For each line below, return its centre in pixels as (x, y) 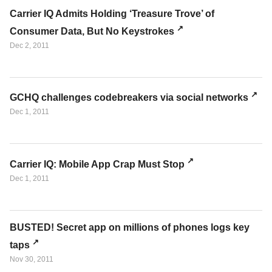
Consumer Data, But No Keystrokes (92, 32)
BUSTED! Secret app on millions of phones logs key (130, 227)
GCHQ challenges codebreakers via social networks (129, 98)
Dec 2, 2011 (29, 46)
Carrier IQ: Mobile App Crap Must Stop (97, 164)
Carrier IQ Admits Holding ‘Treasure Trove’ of (112, 13)
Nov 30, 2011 (32, 260)
